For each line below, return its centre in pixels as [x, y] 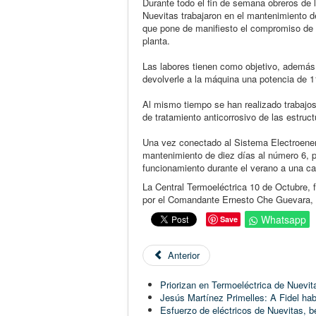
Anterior [184, 255]
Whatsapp [284, 219]
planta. [156, 41]
